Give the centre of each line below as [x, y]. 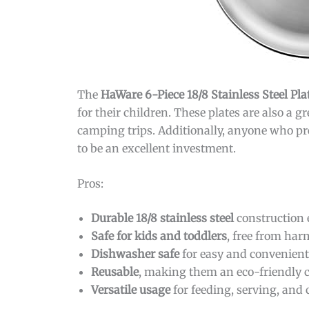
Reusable [115, 272]
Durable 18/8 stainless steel [162, 218]
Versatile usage [131, 290]
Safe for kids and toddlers [159, 236]
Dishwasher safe [135, 254]
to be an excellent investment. [157, 148]
